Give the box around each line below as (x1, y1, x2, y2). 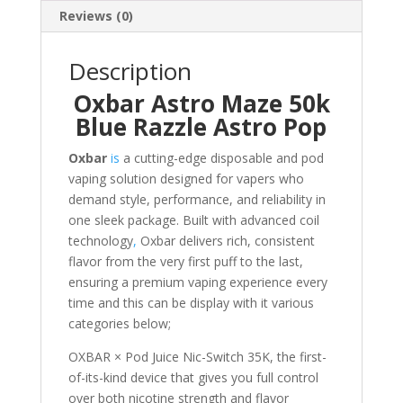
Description (67, 55, 192, 88)
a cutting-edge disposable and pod (119, 149, 324, 167)
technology (67, 232, 133, 250)
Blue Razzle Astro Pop (76, 111, 327, 144)
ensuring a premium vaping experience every (67, 273, 327, 291)
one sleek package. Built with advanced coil (67, 211, 319, 229)
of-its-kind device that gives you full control (67, 369, 318, 387)
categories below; (67, 315, 171, 333)
